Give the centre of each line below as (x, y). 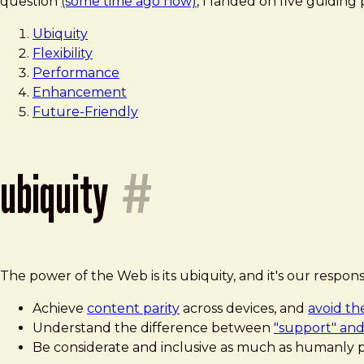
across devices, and (244, 308)
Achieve (60, 308)
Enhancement (80, 92)
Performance (76, 72)
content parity (133, 308)
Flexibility (63, 53)
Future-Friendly (85, 111)
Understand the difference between (153, 327)
